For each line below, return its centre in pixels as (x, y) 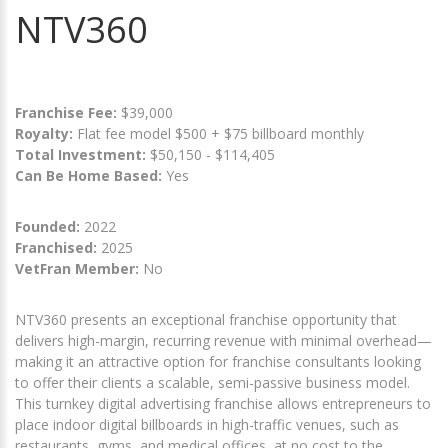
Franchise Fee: (68, 113)
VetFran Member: (77, 269)
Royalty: (44, 134)
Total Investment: (82, 155)
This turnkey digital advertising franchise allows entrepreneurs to (223, 404)
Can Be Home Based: (88, 176)
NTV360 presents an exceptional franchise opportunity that (206, 320)
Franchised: (56, 248)
